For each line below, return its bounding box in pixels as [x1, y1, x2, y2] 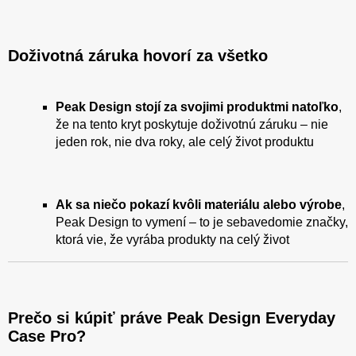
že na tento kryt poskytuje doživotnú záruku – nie [56, 117, 328, 131]
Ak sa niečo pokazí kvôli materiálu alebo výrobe [56, 197, 342, 211]
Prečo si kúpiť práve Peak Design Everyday [8, 308, 335, 327]
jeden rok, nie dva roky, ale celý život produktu [56, 134, 314, 149]
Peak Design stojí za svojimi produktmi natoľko [56, 99, 339, 114]
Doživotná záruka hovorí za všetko [8, 46, 268, 64]
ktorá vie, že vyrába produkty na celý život [56, 232, 289, 246]
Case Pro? [8, 327, 86, 345]
